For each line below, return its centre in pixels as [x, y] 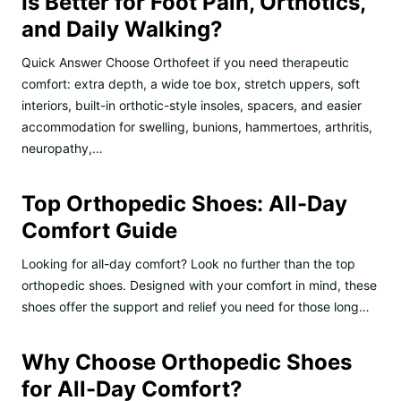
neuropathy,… [62, 148]
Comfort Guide [99, 230]
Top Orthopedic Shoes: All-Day [184, 203]
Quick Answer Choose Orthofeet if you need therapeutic [185, 62]
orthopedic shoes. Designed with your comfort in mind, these [199, 285]
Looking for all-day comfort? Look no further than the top [188, 263]
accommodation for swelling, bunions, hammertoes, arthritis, [197, 126]
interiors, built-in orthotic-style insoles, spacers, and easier [192, 105]
